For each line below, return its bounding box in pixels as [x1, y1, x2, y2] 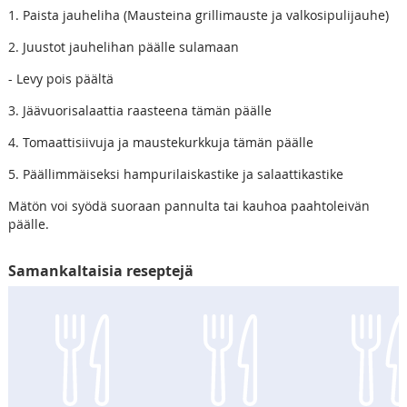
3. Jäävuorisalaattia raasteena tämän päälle [7, 101, 272, 119]
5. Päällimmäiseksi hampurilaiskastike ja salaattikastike [7, 164, 343, 183]
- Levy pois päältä [7, 69, 114, 87]
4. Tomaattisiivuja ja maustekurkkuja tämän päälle [7, 133, 313, 151]
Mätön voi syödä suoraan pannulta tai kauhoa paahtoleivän [7, 196, 370, 214]
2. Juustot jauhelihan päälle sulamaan [7, 37, 239, 55]
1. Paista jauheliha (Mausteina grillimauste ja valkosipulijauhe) [7, 5, 389, 24]
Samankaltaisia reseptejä [7, 260, 194, 281]
